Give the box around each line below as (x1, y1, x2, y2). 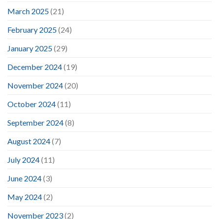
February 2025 (7, 24, 57, 34)
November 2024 (7, 80, 63, 90)
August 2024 (7, 136, 50, 146)
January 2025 (7, 43, 52, 53)
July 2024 (7, 154, 40, 164)
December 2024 (7, 62, 62, 71)
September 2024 (7, 117, 64, 127)
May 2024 (7, 192, 42, 201)
